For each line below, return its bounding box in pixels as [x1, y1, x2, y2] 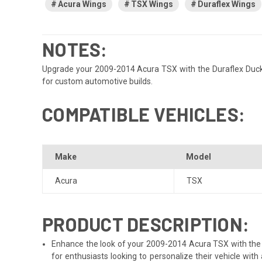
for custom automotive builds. [42, 76, 153, 86]
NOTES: [42, 37, 108, 60]
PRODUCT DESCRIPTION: [42, 212, 249, 235]
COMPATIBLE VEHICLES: [42, 102, 245, 125]
